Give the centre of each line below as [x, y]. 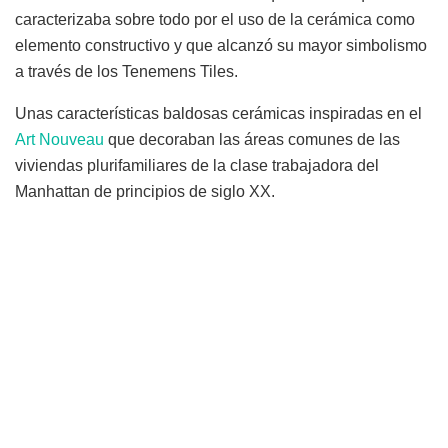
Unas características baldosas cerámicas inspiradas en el [218, 113]
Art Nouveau [59, 139]
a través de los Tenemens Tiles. [126, 71]
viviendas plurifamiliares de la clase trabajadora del [197, 165]
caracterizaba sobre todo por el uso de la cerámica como [215, 19]
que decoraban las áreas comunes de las [252, 139]
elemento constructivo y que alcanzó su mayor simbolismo [221, 45]
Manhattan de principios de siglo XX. [145, 191]
